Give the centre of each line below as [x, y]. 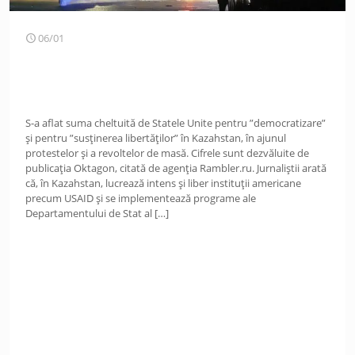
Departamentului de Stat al [89, 213]
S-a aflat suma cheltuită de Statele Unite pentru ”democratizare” [176, 123]
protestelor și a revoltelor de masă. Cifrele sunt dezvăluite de [167, 153]
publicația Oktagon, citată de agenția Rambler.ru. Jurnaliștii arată [176, 168]
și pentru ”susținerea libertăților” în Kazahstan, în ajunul [156, 138]
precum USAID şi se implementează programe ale [141, 198]
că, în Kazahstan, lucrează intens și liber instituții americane [163, 183]
